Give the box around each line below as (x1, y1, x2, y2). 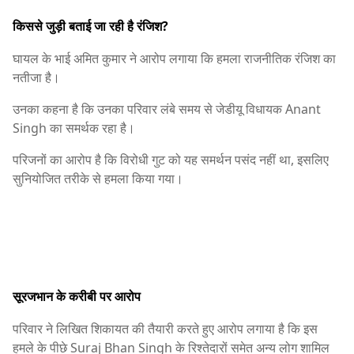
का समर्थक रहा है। (47, 119, 135, 137)
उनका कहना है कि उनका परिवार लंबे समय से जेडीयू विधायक (13, 100, 285, 118)
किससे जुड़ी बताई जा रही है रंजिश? (13, 17, 168, 35)
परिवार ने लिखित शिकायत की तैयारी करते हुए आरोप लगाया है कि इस (13, 320, 318, 338)
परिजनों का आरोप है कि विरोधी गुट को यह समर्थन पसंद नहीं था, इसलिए (13, 150, 329, 168)
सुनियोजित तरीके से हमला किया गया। (13, 169, 183, 187)
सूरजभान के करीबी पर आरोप (13, 288, 141, 306)
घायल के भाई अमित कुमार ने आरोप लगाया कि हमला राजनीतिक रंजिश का (13, 49, 336, 67)
